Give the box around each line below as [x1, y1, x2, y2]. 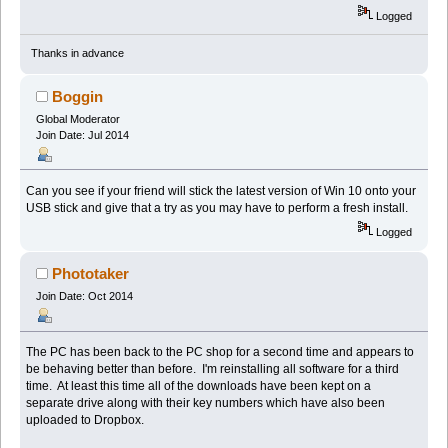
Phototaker [52, 265, 130, 283]
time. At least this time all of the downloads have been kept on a [26, 379, 372, 394]
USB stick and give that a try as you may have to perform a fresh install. [26, 200, 409, 215]
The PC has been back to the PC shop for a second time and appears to [26, 345, 415, 360]
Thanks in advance [30, 46, 124, 59]
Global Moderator [35, 112, 120, 125]
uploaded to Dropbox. [26, 413, 145, 428]
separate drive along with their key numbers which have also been [26, 396, 386, 411]
